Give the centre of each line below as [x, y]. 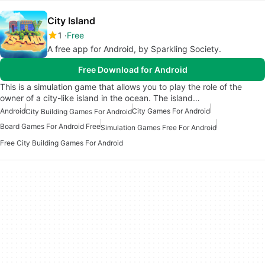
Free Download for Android [132, 70]
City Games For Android [171, 111]
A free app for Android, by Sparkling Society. [134, 49]
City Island [71, 21]
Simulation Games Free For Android [159, 127]
